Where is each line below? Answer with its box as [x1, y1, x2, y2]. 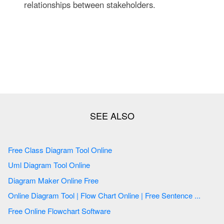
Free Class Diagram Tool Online [45, 144, 114, 155]
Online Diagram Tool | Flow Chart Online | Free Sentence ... [161, 190, 200, 201]
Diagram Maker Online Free [8, 174, 100, 185]
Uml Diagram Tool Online [8, 159, 92, 170]
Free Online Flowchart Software [81, 205, 110, 216]
